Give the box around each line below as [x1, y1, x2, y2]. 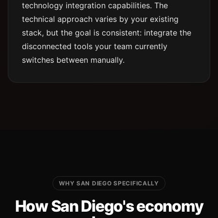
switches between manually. [22, 55, 125, 65]
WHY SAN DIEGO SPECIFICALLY [59, 180, 159, 187]
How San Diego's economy [15, 197, 203, 216]
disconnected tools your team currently [22, 41, 167, 51]
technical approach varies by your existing [22, 14, 179, 24]
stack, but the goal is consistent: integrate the [22, 28, 191, 37]
